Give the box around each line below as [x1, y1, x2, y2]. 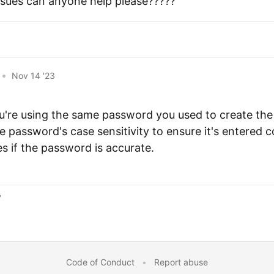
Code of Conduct [66, 257, 135, 267]
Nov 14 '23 [12, 70, 55, 81]
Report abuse [154, 257, 208, 267]
